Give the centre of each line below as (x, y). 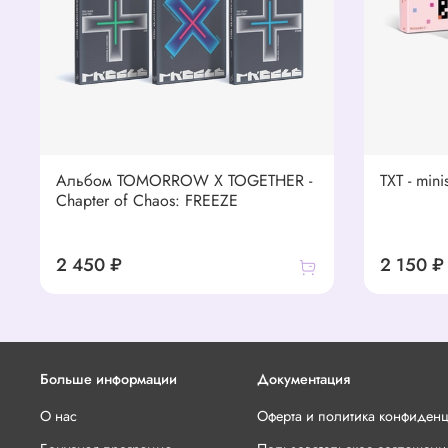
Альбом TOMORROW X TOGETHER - (184, 181)
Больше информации (108, 379)
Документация (303, 379)
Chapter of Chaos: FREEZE (147, 201)
